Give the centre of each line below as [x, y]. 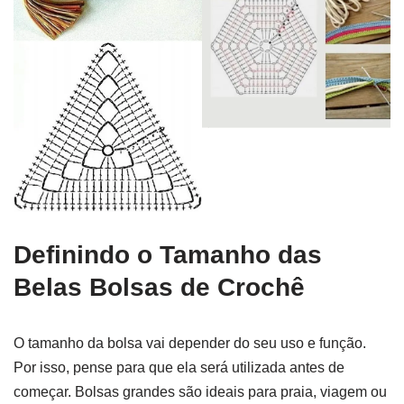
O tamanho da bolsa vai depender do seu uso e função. [190, 343]
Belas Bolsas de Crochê [159, 287]
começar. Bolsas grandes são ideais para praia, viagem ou [200, 391]
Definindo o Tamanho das [168, 254]
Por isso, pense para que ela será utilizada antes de [179, 367]
